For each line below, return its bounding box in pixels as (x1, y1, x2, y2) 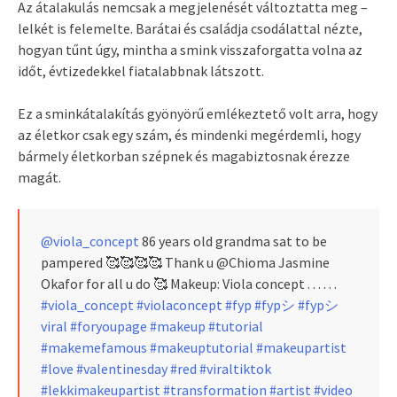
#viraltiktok (199, 360, 271, 378)
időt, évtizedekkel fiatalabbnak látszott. (18, 62, 264, 81)
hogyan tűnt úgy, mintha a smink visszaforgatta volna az (18, 41, 362, 59)
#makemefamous (41, 339, 147, 357)
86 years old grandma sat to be (139, 232, 327, 251)
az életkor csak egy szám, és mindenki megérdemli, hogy (18, 126, 361, 144)
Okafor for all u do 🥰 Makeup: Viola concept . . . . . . (41, 275, 337, 293)
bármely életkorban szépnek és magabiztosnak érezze (18, 147, 350, 166)
